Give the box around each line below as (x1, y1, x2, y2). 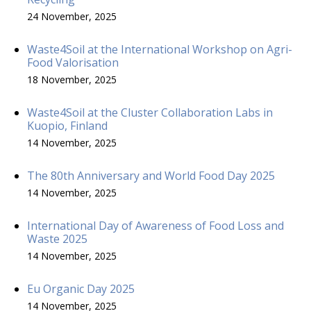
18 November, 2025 (27, 72, 117, 86)
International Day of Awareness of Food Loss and (27, 217, 284, 233)
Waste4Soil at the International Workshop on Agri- (27, 41, 292, 57)
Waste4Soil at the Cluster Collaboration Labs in (27, 104, 273, 120)
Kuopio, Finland (27, 117, 108, 133)
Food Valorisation (27, 54, 119, 70)
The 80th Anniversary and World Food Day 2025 (27, 167, 275, 183)
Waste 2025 (27, 230, 87, 246)
